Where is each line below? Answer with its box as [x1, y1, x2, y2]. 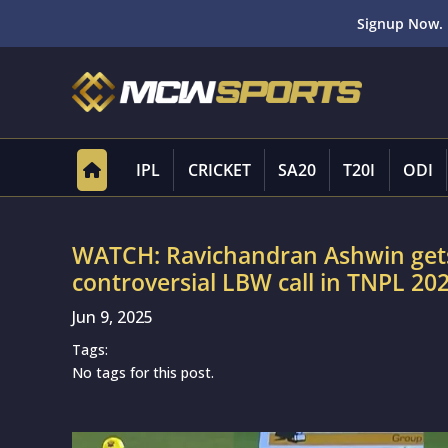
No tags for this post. [72, 363, 214, 382]
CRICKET [187, 159, 251, 181]
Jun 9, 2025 [72, 306, 153, 328]
